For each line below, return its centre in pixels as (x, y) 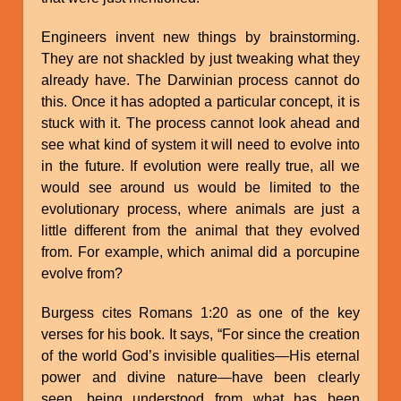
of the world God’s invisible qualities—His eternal (200, 355)
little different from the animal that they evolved (200, 230)
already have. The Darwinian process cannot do (200, 80)
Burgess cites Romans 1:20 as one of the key (200, 312)
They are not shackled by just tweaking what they (200, 58)
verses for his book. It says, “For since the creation (200, 334)
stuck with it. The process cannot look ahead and (200, 123)
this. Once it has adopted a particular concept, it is (200, 101)
